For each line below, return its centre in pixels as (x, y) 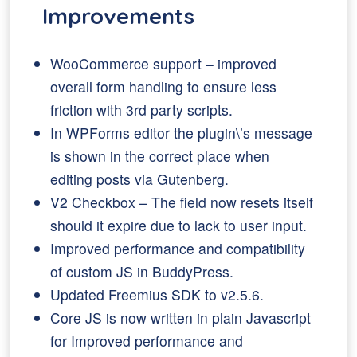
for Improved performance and (147, 341)
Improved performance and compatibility (178, 248)
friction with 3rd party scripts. (142, 110)
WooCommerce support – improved (164, 63)
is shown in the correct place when (160, 156)
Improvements (119, 16)
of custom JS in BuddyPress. (142, 271)
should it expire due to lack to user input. (179, 225)
